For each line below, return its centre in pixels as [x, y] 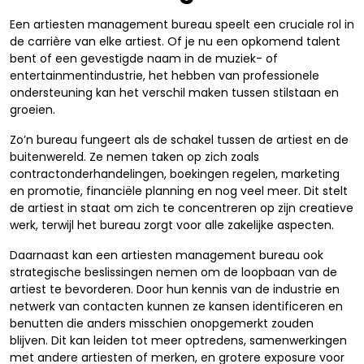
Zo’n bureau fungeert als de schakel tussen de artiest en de [179, 140]
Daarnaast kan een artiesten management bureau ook [167, 255]
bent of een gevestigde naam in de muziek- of [144, 58]
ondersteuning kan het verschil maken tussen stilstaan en [174, 93]
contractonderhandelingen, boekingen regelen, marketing [175, 174]
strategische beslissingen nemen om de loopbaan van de [173, 272]
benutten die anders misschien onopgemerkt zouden [162, 323]
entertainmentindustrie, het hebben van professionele [165, 76]
